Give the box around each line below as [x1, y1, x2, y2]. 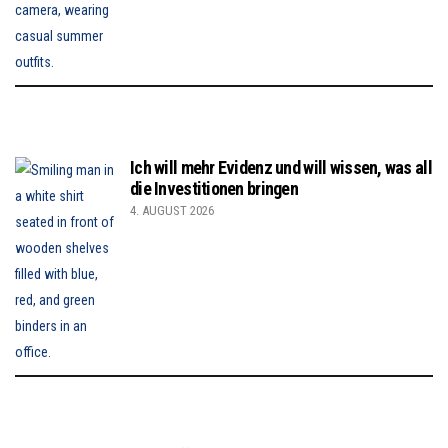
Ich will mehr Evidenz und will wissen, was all [130, 157, 432, 179]
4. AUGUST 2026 [130, 203, 214, 219]
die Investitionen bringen [130, 178, 298, 200]
